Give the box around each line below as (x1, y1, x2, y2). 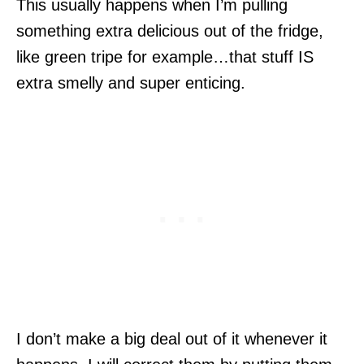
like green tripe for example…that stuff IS (16, 47, 314, 66)
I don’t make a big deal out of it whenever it (16, 329, 327, 348)
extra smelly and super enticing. (16, 73, 245, 92)
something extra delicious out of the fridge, (16, 21, 323, 40)
